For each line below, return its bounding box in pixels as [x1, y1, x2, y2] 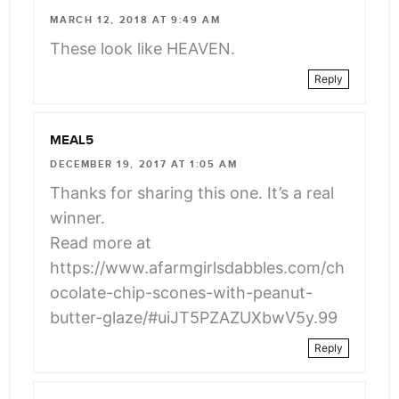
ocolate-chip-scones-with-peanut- [50, 282, 313, 302]
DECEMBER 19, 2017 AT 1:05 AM [50, 158, 238, 170]
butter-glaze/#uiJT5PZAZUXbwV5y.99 [50, 307, 338, 327]
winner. [50, 208, 106, 227]
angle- [32, 28, 81, 48]
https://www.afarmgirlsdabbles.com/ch [50, 257, 346, 277]
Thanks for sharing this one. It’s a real [50, 183, 335, 202]
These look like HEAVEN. [50, 38, 236, 58]
